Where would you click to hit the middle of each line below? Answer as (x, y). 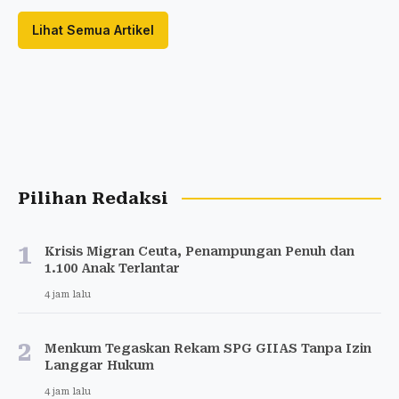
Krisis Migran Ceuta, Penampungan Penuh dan (199, 251)
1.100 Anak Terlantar (112, 268)
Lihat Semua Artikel (93, 29)
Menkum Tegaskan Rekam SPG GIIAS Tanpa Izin (208, 348)
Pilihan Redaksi (93, 198)
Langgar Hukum (99, 365)
